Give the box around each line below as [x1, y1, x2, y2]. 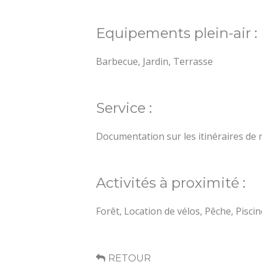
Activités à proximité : [96, 174, 246, 192]
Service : [96, 99, 153, 117]
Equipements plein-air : [96, 25, 258, 42]
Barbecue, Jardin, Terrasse [96, 55, 213, 68]
